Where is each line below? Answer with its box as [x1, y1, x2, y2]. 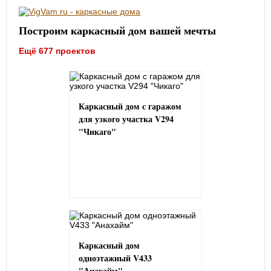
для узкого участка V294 [79, 113, 174, 126]
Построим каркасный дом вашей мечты [19, 22, 216, 39]
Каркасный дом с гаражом [79, 100, 181, 113]
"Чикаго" [79, 125, 116, 139]
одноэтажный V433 [79, 252, 152, 265]
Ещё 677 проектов [19, 46, 96, 56]
